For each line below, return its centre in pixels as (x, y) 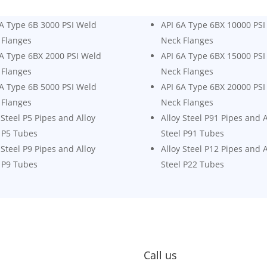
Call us (161, 255)
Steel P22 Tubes (192, 164)
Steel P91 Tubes (192, 133)
